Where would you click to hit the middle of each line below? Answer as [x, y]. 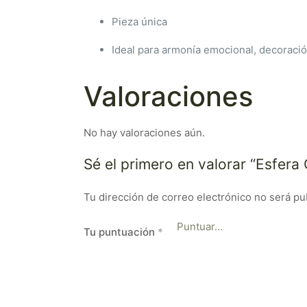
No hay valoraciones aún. [144, 133]
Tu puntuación [121, 232]
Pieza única [139, 22]
